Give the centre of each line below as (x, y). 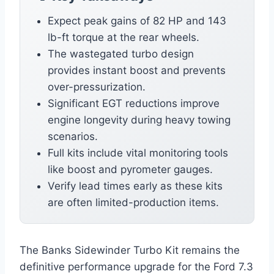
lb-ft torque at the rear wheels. (124, 38)
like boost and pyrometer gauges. (130, 170)
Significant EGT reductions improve (134, 104)
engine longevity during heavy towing (139, 120)
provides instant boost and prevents (137, 71)
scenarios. (73, 137)
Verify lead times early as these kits (135, 186)
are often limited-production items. (133, 203)
